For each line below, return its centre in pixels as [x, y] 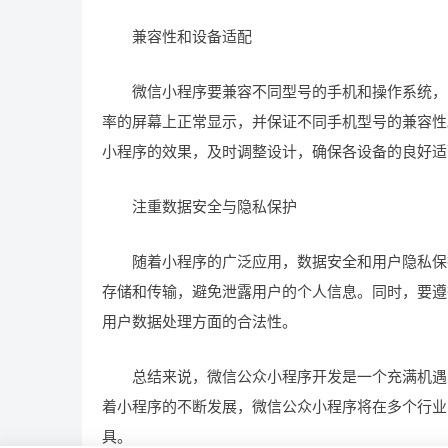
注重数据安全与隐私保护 [199, 206]
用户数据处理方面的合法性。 [199, 321]
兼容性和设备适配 [177, 36]
